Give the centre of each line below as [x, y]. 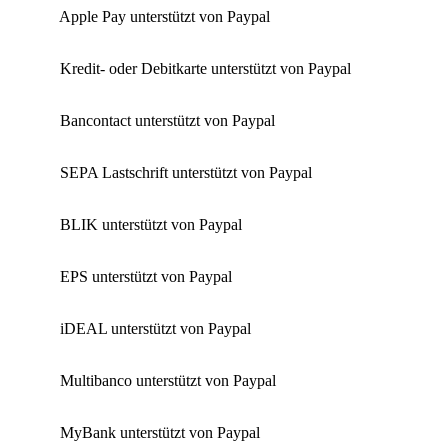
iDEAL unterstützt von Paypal [155, 329]
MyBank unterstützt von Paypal [160, 433]
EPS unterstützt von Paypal [146, 277]
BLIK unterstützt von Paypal [151, 225]
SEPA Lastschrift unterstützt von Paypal [186, 173]
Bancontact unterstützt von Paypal [167, 121]
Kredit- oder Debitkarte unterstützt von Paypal [205, 69]
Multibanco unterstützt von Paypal [168, 381]
